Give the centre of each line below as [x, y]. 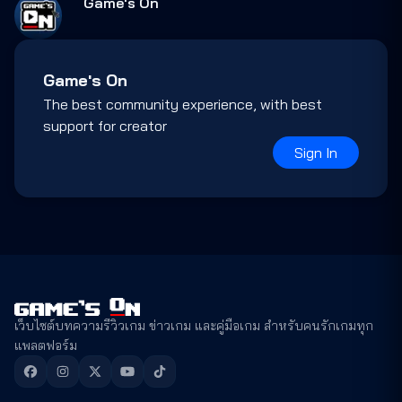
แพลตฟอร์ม [46, 345]
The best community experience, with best [183, 104]
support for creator [105, 126]
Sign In [316, 153]
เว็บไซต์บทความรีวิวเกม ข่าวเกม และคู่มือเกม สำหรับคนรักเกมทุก [194, 326]
